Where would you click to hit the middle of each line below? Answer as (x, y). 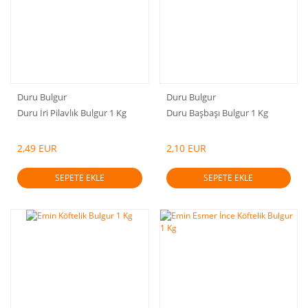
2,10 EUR (186, 148)
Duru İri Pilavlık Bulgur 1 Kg (72, 112)
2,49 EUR (37, 148)
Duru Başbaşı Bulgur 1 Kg (217, 112)
